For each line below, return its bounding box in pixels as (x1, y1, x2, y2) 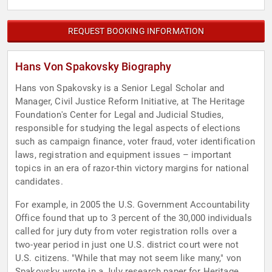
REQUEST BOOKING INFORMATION (67, 26, 205, 36)
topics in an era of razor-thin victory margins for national (15, 163, 249, 174)
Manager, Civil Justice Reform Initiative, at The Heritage (15, 96, 245, 107)
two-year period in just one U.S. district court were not (15, 239, 239, 251)
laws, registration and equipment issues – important (15, 149, 232, 161)
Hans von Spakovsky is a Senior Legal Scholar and (15, 83, 225, 94)
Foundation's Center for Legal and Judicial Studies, (15, 109, 224, 121)
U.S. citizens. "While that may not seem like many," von (15, 253, 242, 264)
